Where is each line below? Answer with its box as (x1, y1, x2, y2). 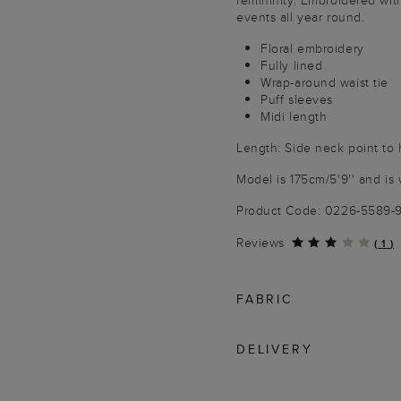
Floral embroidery (260, 39, 364, 57)
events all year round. (236, 8, 365, 26)
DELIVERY (236, 340, 313, 358)
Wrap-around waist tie (260, 73, 388, 91)
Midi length (260, 107, 328, 125)
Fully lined (260, 56, 323, 74)
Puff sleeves (260, 90, 333, 108)
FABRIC (236, 290, 293, 308)
